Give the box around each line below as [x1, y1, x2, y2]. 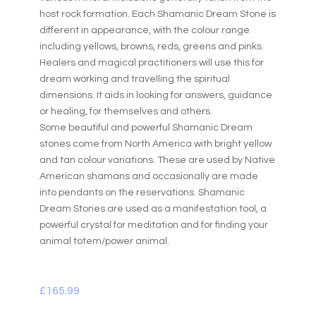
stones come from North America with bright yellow [39, 138, 272, 149]
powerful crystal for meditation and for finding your [39, 219, 268, 230]
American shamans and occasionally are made [39, 171, 258, 181]
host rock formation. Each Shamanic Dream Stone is [39, 8, 276, 19]
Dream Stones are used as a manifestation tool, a [39, 203, 267, 214]
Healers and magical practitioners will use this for [39, 57, 264, 68]
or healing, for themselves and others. [39, 106, 212, 116]
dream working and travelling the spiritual [39, 73, 230, 84]
